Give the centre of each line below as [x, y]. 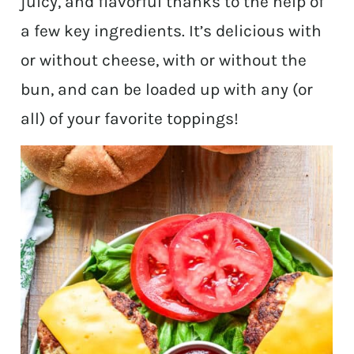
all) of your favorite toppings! [130, 119]
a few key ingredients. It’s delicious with [171, 31]
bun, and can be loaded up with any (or [167, 90]
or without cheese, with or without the [164, 60]
